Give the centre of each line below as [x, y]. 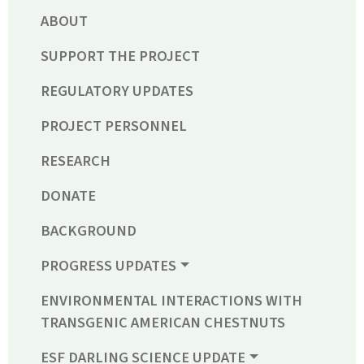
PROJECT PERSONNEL [114, 126]
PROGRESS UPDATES [108, 266]
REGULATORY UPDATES [117, 91]
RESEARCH [76, 161]
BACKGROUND [89, 231]
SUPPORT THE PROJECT [120, 56]
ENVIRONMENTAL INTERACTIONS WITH [171, 301]
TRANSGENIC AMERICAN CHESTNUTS [163, 323]
